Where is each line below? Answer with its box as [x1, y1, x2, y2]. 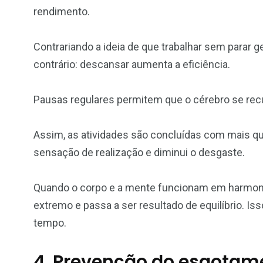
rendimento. [33, 5, 90, 18]
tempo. [33, 216, 66, 229]
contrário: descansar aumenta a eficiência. [33, 58, 230, 70]
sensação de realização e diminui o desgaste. [33, 146, 245, 159]
